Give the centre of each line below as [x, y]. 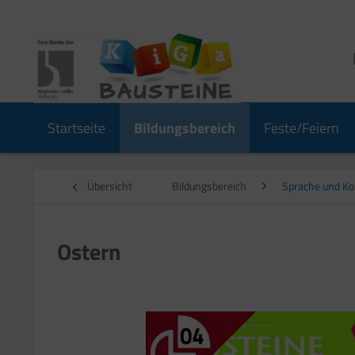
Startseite [76, 128]
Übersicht [110, 186]
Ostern [89, 252]
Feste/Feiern [302, 128]
